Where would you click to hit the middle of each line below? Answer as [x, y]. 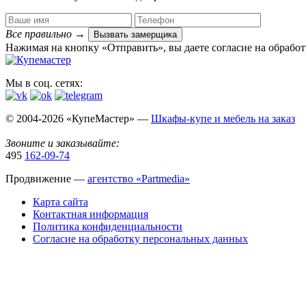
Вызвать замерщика [135, 34]
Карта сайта [60, 201]
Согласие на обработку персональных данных [140, 238]
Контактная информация [91, 214]
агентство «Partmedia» [139, 178]
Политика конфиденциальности [108, 226]
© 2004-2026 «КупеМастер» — [78, 118]
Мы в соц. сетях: [44, 83]
